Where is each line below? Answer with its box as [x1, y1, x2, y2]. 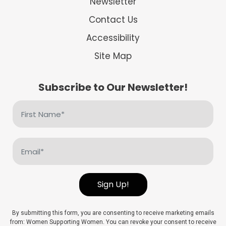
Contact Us [88, 14, 138, 26]
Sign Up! [97, 179, 129, 191]
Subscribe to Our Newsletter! [38, 80, 188, 95]
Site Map [94, 50, 132, 63]
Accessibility [86, 32, 140, 44]
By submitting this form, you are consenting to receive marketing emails [12, 208, 214, 218]
